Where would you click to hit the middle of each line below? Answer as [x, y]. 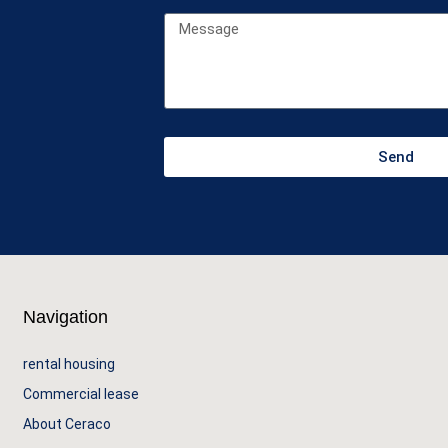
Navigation [66, 317]
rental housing [69, 364]
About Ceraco [67, 424]
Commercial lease [81, 394]
